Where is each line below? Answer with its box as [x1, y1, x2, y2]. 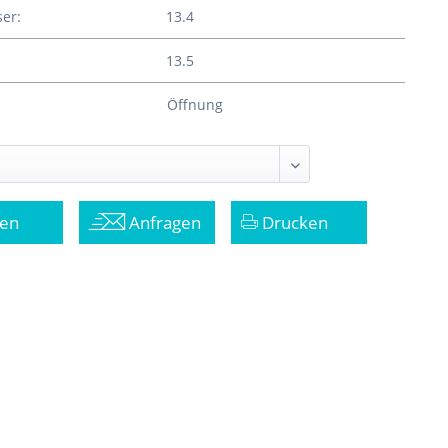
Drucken [258, 211, 329, 234]
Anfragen [125, 211, 202, 234]
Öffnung [166, 95, 223, 114]
